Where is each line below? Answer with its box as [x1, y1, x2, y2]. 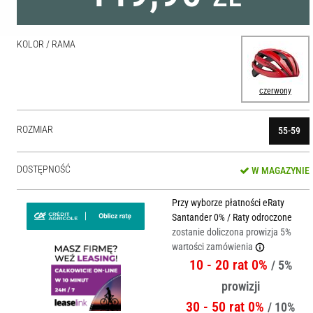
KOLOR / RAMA [17, 38, 76, 50]
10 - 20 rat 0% [189, 256, 271, 273]
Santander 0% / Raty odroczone [171, 212, 292, 223]
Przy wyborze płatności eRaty [171, 197, 284, 208]
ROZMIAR [17, 124, 54, 135]
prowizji [221, 279, 260, 293]
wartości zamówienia [171, 241, 253, 252]
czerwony [259, 86, 291, 96]
